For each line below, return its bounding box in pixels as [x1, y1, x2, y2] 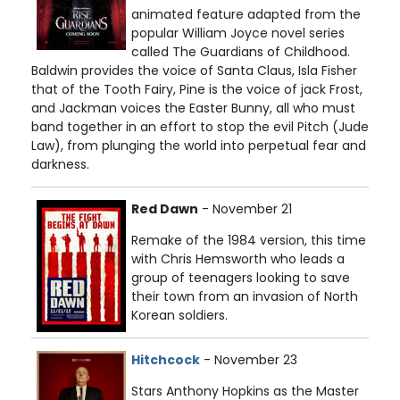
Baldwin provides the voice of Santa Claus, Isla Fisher [31, 62, 357, 80]
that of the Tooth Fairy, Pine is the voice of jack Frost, [31, 80, 362, 99]
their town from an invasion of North [131, 287, 358, 306]
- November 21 [198, 200, 292, 219]
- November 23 [200, 351, 297, 370]
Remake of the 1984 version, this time [131, 231, 366, 250]
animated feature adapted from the [131, 5, 361, 24]
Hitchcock [131, 351, 200, 370]
